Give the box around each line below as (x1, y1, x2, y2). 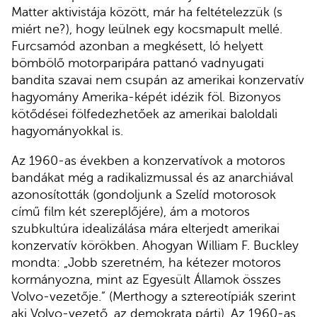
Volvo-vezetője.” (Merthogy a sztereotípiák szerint (11, 289, 296, 304)
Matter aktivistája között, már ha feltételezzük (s (11, 5, 282, 20)
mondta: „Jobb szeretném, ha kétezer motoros (11, 255, 281, 270)
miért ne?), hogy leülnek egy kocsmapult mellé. (11, 22, 282, 37)
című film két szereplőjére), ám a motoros (11, 204, 250, 219)
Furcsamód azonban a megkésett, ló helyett (11, 39, 263, 54)
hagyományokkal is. (11, 124, 123, 139)
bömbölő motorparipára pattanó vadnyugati (11, 56, 264, 71)
